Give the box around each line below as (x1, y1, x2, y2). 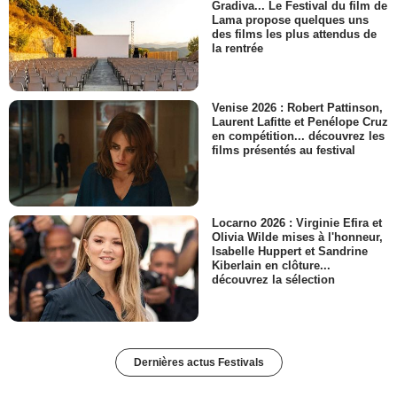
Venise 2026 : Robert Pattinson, (212, 100, 383, 114)
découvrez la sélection (212, 273, 335, 287)
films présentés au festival (212, 143, 355, 157)
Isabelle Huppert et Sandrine (212, 245, 368, 259)
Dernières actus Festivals (133, 356, 264, 370)
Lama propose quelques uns (212, 13, 369, 27)
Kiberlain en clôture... (212, 259, 331, 273)
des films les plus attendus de (212, 27, 377, 42)
